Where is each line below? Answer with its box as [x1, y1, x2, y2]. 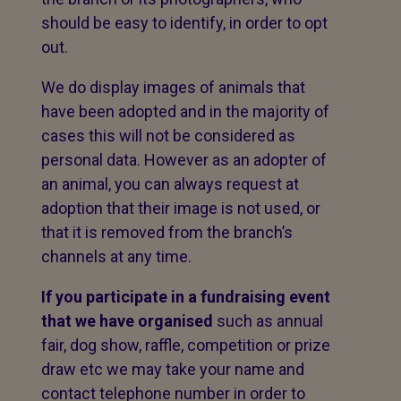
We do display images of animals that [41, 78, 305, 97]
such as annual [213, 311, 323, 330]
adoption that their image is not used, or [41, 199, 320, 218]
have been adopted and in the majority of [41, 102, 329, 121]
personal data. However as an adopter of [41, 150, 327, 169]
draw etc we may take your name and [41, 360, 304, 379]
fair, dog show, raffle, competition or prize [41, 336, 330, 354]
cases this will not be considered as [41, 126, 295, 145]
